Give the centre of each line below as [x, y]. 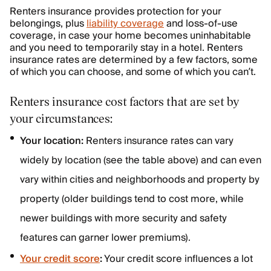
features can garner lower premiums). [105, 238]
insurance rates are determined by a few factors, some [134, 60]
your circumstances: [61, 118]
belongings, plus [48, 24]
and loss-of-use [201, 24]
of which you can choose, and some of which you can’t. [133, 72]
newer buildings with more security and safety [123, 219]
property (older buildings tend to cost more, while [132, 199]
